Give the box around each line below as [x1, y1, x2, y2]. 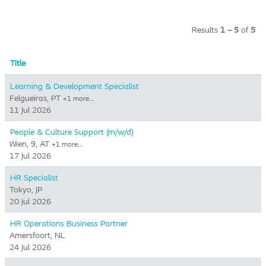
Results [192, 24, 220, 35]
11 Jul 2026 [9, 104, 51, 115]
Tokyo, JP [9, 184, 42, 195]
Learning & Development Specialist [10, 81, 139, 91]
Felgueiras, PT [9, 93, 63, 103]
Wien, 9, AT [9, 138, 52, 149]
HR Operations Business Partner [10, 218, 128, 229]
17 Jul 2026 [9, 150, 51, 161]
